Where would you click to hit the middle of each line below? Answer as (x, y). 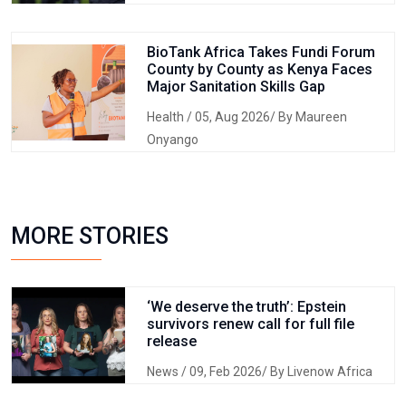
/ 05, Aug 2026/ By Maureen (266, 117)
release (171, 341)
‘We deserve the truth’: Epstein (246, 307)
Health (166, 117)
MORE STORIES (90, 236)
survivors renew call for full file (250, 324)
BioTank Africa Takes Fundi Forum (261, 52)
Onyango (172, 140)
